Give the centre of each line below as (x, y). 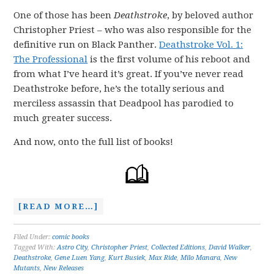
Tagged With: (35, 247)
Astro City (72, 247)
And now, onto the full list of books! (94, 142)
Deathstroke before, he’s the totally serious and (119, 89)
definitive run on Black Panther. (87, 45)
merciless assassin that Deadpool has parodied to (124, 103)
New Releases (64, 268)
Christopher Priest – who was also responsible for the (133, 30)
